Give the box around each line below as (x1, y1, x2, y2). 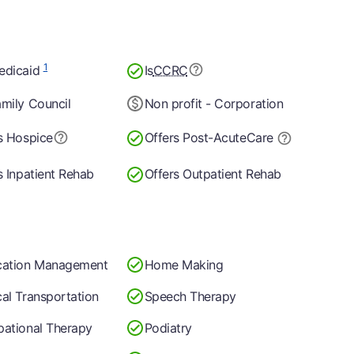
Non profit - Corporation (144, 95, 284, 111)
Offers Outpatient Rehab (144, 166, 281, 182)
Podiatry (144, 319, 192, 336)
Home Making (144, 256, 224, 273)
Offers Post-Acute (144, 130, 247, 145)
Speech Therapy (144, 288, 236, 304)
